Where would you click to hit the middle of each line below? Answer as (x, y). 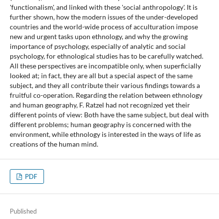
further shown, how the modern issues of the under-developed (104, 17)
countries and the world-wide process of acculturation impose (104, 27)
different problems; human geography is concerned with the (100, 125)
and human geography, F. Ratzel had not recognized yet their (100, 105)
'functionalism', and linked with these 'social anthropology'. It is (103, 7)
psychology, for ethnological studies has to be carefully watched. (106, 56)
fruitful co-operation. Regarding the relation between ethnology (106, 95)
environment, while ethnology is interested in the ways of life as (105, 134)
